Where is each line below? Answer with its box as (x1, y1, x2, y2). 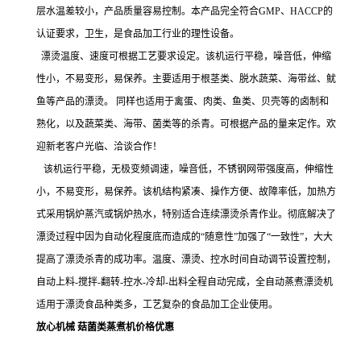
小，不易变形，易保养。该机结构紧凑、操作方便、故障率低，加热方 (36, 186, 336, 197)
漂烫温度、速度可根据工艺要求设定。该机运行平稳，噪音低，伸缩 (36, 51, 331, 62)
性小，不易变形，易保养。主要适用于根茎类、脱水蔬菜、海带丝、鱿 (36, 73, 336, 85)
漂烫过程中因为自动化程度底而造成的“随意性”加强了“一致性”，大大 (36, 231, 333, 243)
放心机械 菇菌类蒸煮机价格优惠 (36, 322, 174, 333)
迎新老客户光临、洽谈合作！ (36, 141, 162, 152)
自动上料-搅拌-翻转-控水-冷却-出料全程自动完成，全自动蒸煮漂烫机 (36, 276, 333, 288)
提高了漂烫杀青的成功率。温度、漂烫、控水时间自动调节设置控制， (36, 254, 336, 265)
